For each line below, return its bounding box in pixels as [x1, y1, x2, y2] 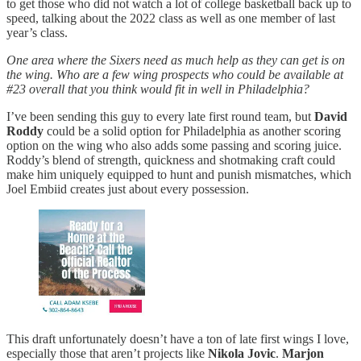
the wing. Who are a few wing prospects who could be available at [6, 68, 343, 82]
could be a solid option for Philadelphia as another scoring [44, 124, 341, 139]
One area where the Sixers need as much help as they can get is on [6, 53, 345, 68]
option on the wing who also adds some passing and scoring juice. [6, 139, 342, 153]
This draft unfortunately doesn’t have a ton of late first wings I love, [6, 332, 349, 346]
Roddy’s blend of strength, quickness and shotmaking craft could [6, 153, 335, 168]
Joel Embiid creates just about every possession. [6, 182, 249, 197]
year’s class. [6, 26, 68, 40]
